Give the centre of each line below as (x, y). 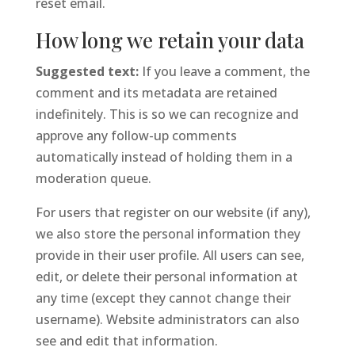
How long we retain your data (170, 40)
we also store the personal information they (168, 234)
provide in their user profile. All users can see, (170, 255)
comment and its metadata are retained (156, 93)
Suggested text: (88, 71)
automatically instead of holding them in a (164, 157)
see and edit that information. (126, 341)
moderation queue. (93, 178)
